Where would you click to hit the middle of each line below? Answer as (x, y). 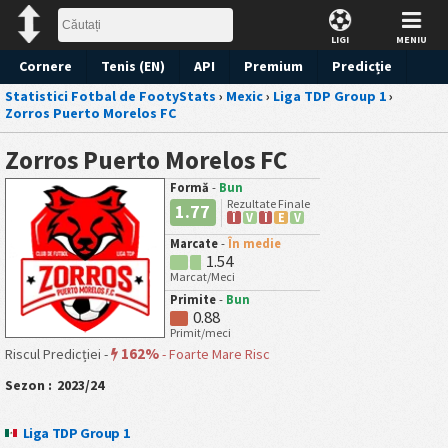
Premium (273, 66)
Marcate (195, 243)
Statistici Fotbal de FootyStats (110, 96)
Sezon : (28, 384)
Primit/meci (200, 332)
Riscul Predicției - (58, 353)
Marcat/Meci (202, 276)
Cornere (45, 66)
